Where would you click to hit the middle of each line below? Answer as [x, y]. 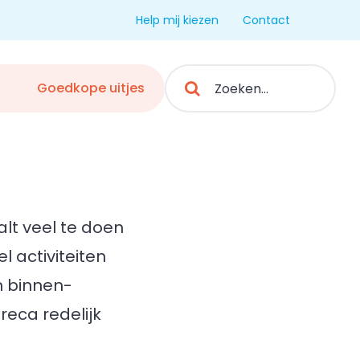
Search [186, 74]
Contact [266, 20]
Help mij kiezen [177, 20]
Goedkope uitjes [90, 88]
